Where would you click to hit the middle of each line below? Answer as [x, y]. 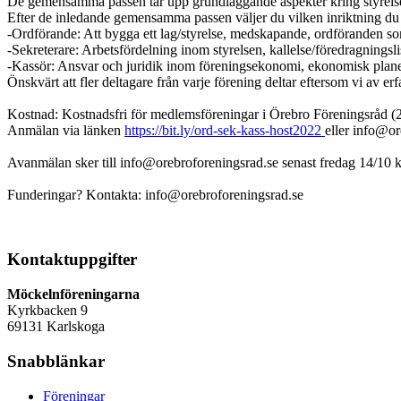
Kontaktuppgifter [72, 260]
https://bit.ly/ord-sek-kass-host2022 [225, 130]
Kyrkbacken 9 [47, 311]
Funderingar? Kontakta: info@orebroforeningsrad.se [155, 194]
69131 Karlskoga [56, 327]
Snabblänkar [56, 361]
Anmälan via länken [66, 130]
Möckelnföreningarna [73, 294]
